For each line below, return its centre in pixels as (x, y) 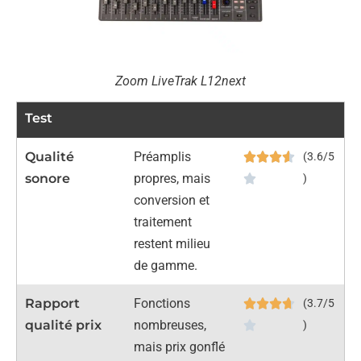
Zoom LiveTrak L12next (180, 81)
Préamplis (163, 157)
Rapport (52, 304)
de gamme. (166, 266)
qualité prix (63, 326)
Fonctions (162, 304)
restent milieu (172, 244)
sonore (48, 179)
